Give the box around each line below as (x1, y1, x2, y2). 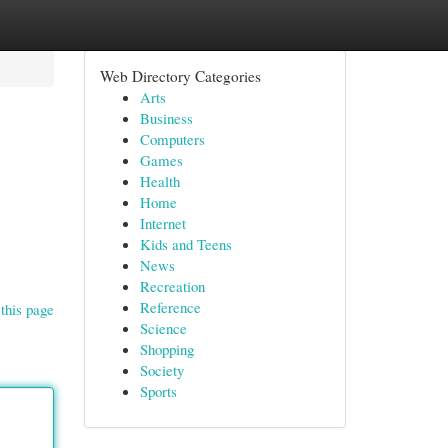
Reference (139, 297, 201, 317)
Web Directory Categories (99, 66, 261, 86)
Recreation (139, 276, 205, 296)
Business (139, 108, 193, 128)
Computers (139, 129, 205, 149)
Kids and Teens (139, 234, 232, 254)
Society (139, 360, 184, 380)
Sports (139, 381, 177, 401)
